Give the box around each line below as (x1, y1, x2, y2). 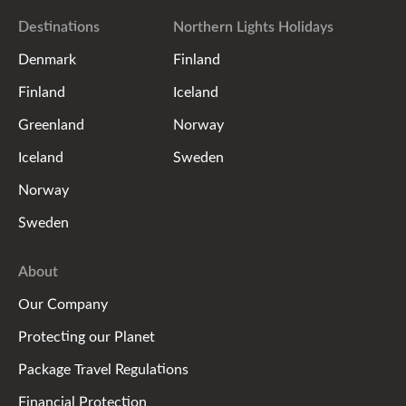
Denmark (18, 48, 76, 68)
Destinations (18, 15, 100, 35)
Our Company (18, 293, 108, 313)
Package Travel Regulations (18, 358, 188, 378)
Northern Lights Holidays (172, 15, 333, 35)
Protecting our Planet (18, 325, 155, 345)
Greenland (18, 113, 84, 133)
